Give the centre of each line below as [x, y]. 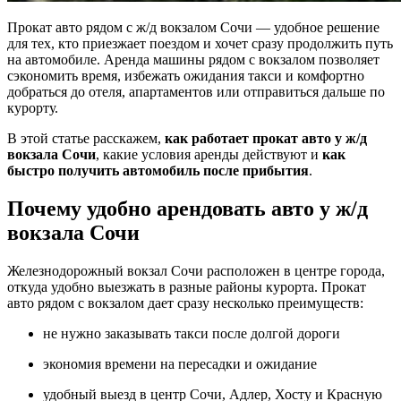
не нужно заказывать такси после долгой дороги [192, 333]
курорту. [33, 107]
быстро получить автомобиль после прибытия [158, 170]
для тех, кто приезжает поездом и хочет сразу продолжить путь [200, 43]
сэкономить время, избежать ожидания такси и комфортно [186, 75]
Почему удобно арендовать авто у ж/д [188, 208]
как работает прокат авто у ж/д [266, 138]
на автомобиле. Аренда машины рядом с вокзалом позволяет [193, 59]
